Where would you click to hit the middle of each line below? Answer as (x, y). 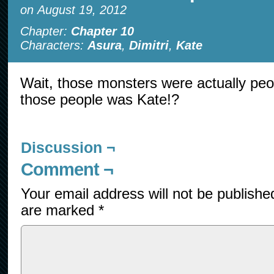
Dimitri (149, 45)
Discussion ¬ (68, 147)
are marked (60, 210)
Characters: (54, 45)
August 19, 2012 (82, 10)
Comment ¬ (67, 169)
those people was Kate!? (100, 100)
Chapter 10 (102, 31)
